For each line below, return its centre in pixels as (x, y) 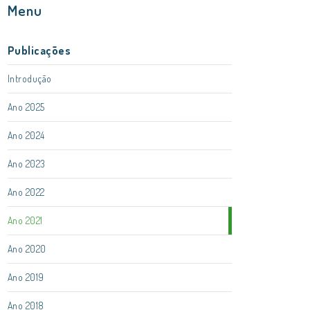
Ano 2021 (25, 220)
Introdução (29, 79)
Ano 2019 (26, 277)
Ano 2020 (27, 249)
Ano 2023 (26, 164)
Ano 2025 (26, 107)
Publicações (39, 51)
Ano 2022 (26, 192)
